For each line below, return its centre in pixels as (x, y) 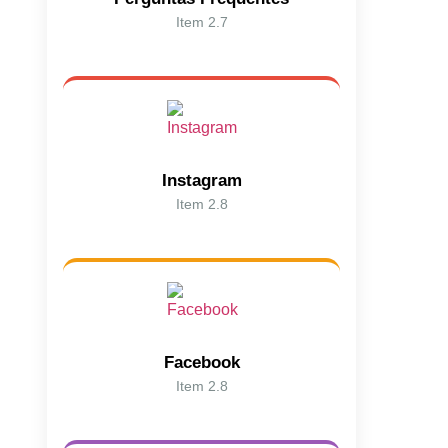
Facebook (201, 362)
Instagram (201, 180)
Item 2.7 (201, 21)
